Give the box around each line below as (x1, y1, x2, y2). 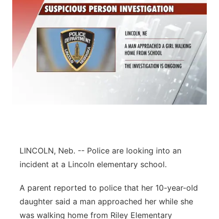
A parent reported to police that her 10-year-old (20, 183, 198, 193)
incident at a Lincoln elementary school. (20, 159, 167, 169)
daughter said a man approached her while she (20, 197, 193, 206)
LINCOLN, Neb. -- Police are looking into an (20, 146, 181, 155)
